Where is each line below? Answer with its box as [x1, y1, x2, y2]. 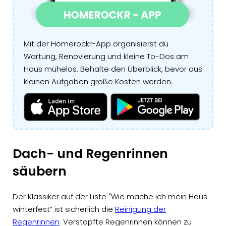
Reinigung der [115, 203, 166, 214]
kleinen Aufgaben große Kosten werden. [24, 76, 173, 87]
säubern [13, 162, 67, 180]
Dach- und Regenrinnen [13, 144, 168, 162]
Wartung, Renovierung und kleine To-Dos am [24, 51, 189, 62]
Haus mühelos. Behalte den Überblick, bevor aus [24, 64, 202, 75]
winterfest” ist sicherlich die [13, 203, 115, 214]
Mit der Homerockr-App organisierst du [24, 38, 168, 49]
